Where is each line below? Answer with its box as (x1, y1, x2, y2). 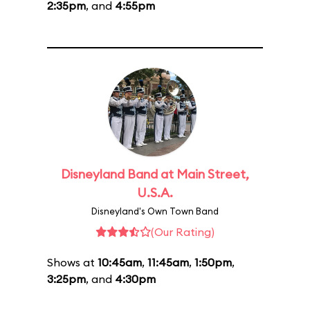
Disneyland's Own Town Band (91, 206, 219, 217)
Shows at (47, 255, 98, 269)
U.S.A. (137, 185, 173, 201)
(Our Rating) (151, 225, 215, 239)
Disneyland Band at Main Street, (61, 166, 249, 182)
